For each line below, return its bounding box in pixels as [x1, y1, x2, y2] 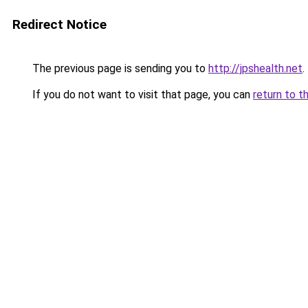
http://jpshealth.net [208, 62, 302, 75]
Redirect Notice [12, 16, 107, 32]
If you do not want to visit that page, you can [30, 88, 253, 101]
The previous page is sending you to [30, 62, 208, 75]
